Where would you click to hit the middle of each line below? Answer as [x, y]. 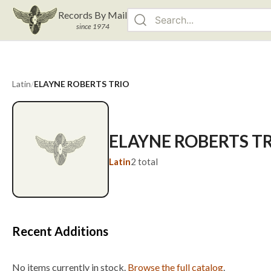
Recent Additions [60, 231]
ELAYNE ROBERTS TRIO [82, 84]
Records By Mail [93, 15]
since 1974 [93, 26]
